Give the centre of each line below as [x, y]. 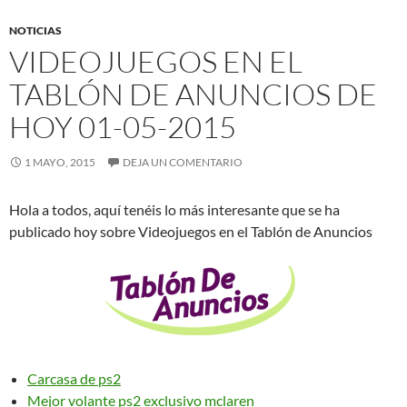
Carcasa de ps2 [74, 378]
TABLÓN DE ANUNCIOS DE [193, 94]
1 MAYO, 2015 [60, 162]
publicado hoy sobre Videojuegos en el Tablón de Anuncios [191, 231]
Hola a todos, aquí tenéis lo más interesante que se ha [174, 209]
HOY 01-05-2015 [123, 126]
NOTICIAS [35, 30]
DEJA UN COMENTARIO [183, 162]
